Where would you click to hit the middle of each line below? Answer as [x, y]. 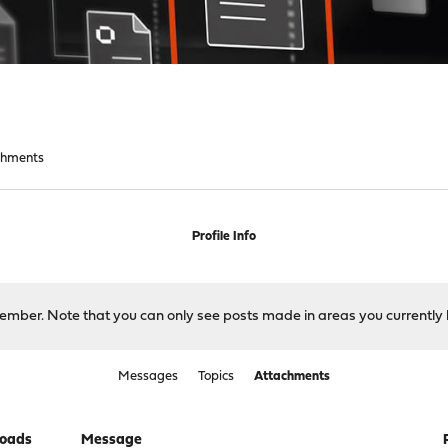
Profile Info [223, 236]
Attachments [291, 376]
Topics [215, 376]
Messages [147, 376]
